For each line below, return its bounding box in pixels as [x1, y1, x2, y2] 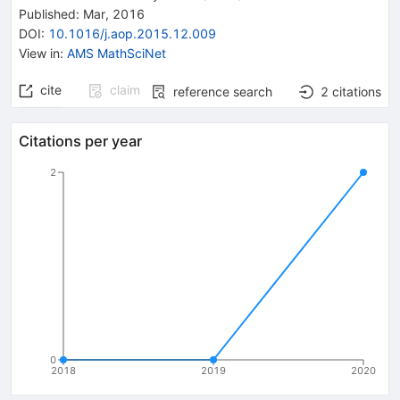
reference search [173, 83, 272, 99]
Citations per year [19, 131, 142, 150]
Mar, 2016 [79, 5, 145, 21]
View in [19, 45, 60, 61]
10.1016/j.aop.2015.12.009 [48, 25, 216, 41]
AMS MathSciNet [67, 45, 166, 61]
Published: [19, 5, 79, 21]
